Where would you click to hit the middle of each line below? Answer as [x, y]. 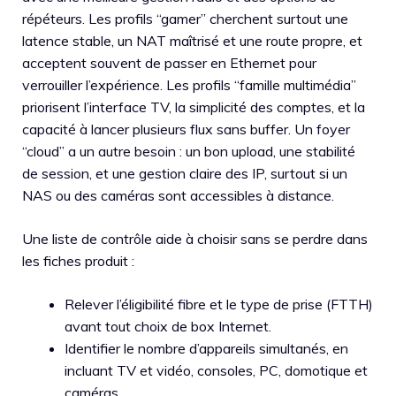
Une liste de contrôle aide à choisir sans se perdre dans [195, 238]
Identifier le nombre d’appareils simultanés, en [206, 348]
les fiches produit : [78, 260]
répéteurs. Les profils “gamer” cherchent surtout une [185, 18]
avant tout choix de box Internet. [168, 326]
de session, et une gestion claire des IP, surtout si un [185, 173]
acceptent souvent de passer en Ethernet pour [169, 62]
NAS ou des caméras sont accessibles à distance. [178, 195]
